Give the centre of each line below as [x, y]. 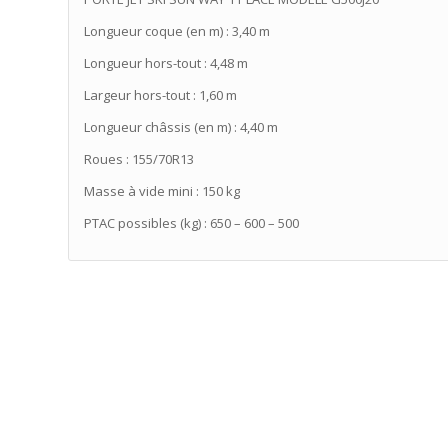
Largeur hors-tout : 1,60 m [161, 95]
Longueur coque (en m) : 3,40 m [177, 31]
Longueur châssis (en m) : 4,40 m [181, 127]
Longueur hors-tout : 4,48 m [166, 63]
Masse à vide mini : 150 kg [162, 191]
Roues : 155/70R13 [139, 159]
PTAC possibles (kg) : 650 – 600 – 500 [192, 223]
